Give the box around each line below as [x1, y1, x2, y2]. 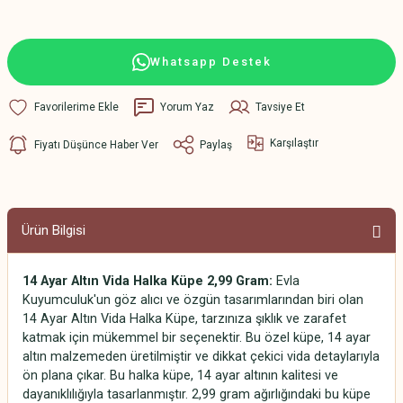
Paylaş [200, 138, 232, 151]
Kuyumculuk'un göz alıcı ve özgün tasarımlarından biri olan [22, 292, 363, 308]
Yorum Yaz [160, 100, 214, 113]
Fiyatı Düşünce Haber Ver [34, 138, 158, 151]
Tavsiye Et [255, 100, 305, 113]
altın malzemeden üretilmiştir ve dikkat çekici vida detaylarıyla [22, 349, 380, 364]
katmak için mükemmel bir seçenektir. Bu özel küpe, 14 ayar [22, 330, 371, 345]
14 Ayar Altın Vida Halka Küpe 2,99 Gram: [22, 273, 276, 289]
